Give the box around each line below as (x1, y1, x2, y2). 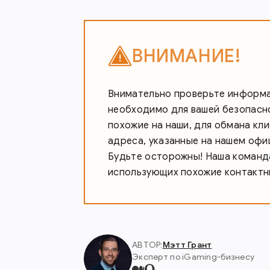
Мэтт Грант (162, 239, 212, 250)
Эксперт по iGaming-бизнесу (132, 251, 255, 262)
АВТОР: (132, 239, 163, 250)
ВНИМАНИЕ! (132, 45, 241, 67)
